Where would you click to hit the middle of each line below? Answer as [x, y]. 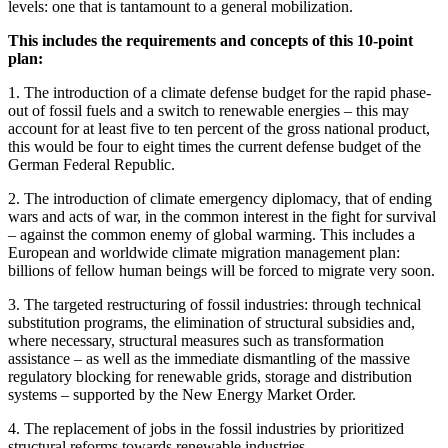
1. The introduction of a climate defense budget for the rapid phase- [219, 92]
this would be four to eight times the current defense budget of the [214, 146]
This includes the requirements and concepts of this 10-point [210, 40]
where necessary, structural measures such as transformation [196, 340]
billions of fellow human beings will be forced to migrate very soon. [221, 270]
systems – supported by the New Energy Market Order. [182, 394]
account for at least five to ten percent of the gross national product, [219, 128]
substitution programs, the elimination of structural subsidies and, [211, 322]
